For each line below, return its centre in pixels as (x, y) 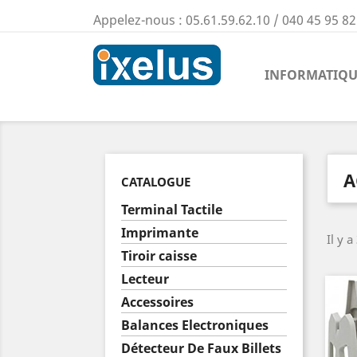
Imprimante (160, 233)
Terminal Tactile (172, 210)
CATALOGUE (156, 182)
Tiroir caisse (159, 256)
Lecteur (145, 279)
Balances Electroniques (195, 325)
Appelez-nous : (139, 20)
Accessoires (157, 302)
